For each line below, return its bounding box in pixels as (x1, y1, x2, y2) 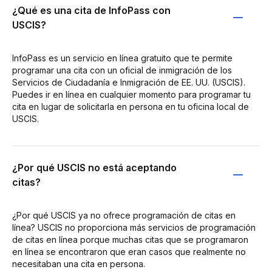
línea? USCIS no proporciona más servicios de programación (12, 222, 256, 233)
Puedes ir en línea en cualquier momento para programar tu (12, 89, 251, 100)
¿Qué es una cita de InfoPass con (12, 4, 171, 16)
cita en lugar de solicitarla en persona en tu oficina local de (12, 101, 249, 112)
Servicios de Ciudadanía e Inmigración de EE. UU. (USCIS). (12, 76, 245, 87)
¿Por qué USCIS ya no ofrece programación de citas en (12, 209, 236, 220)
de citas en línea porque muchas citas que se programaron (12, 234, 248, 245)
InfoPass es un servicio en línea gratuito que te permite (12, 52, 233, 63)
